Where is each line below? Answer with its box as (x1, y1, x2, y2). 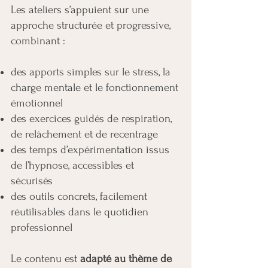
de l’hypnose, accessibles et (11, 159, 134, 172)
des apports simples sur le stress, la (11, 66, 170, 78)
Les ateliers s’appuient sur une (11, 4, 149, 16)
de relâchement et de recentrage (11, 128, 158, 141)
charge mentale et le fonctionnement (11, 81, 178, 94)
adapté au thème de (80, 252, 172, 265)
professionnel (11, 221, 72, 234)
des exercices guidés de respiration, (11, 112, 172, 125)
